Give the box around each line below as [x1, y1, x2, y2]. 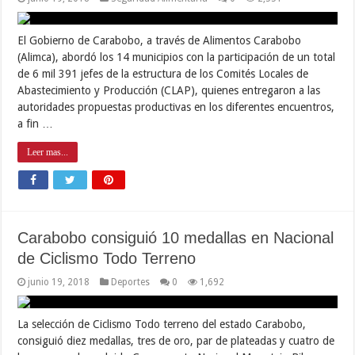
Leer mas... [27, 146, 69, 158]
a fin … [17, 116, 54, 130]
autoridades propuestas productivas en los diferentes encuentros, [17, 100, 335, 113]
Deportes [111, 276, 151, 288]
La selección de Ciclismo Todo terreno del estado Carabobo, [17, 317, 307, 330]
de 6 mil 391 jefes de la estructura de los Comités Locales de [17, 67, 309, 80]
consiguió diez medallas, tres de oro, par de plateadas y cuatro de [17, 334, 335, 347]
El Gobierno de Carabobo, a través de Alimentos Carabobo [17, 33, 302, 47]
